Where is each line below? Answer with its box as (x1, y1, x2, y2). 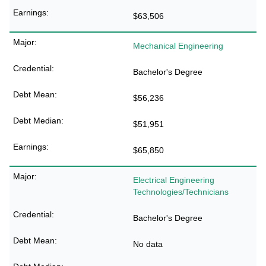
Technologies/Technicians (133, 187, 229, 197)
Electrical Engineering (133, 175, 214, 185)
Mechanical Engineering (133, 41, 223, 50)
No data (133, 239, 163, 249)
